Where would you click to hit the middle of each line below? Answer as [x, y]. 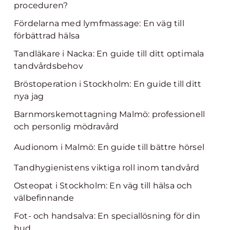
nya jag [29, 96]
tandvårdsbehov [49, 66]
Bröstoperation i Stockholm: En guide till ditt [108, 84]
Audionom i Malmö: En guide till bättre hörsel [109, 147]
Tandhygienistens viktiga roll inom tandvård [107, 168]
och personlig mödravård [66, 127]
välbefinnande [44, 198]
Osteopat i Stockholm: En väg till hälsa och [103, 186]
